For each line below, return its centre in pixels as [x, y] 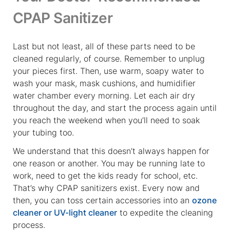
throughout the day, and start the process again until [115, 108]
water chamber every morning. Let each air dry [104, 95]
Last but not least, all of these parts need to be [104, 46]
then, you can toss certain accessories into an [102, 200]
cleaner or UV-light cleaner [65, 212]
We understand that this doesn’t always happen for [111, 151]
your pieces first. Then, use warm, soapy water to [108, 71]
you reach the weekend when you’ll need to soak [106, 120]
